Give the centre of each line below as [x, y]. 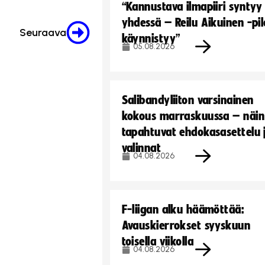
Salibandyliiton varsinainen [188, 100]
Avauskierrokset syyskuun [186, 225]
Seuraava [43, 33]
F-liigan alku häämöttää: [183, 209]
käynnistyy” [151, 38]
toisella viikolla [158, 241]
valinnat [141, 148]
